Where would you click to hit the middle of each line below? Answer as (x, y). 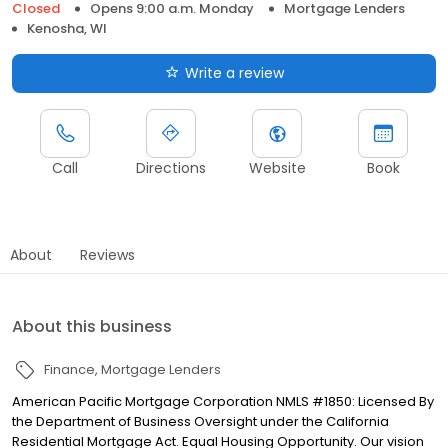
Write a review (234, 72)
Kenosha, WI (67, 28)
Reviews (107, 254)
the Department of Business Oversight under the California (200, 421)
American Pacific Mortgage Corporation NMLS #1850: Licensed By (223, 401)
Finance (69, 369)
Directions (171, 167)
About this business (92, 326)
